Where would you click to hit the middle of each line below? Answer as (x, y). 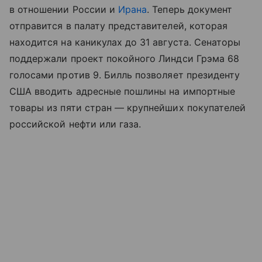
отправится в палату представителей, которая (119, 26)
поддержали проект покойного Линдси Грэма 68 (125, 59)
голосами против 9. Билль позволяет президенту (125, 75)
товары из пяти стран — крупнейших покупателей (128, 108)
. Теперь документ (190, 10)
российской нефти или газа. (75, 124)
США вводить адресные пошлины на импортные (122, 92)
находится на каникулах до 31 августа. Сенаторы (125, 42)
